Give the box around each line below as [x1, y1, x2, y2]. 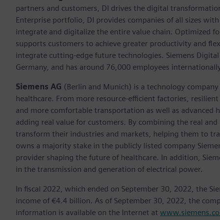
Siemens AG [16, 82, 62, 92]
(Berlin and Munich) [62, 82, 132, 92]
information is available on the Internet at [16, 208, 160, 218]
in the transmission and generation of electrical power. [16, 165, 205, 174]
